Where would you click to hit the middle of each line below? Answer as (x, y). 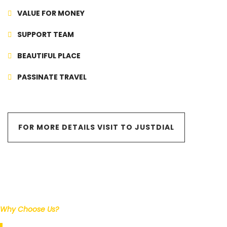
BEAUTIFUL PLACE (48, 56)
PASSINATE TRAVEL (51, 77)
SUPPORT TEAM (45, 35)
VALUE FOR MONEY (50, 13)
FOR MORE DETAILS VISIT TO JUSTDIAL (96, 127)
